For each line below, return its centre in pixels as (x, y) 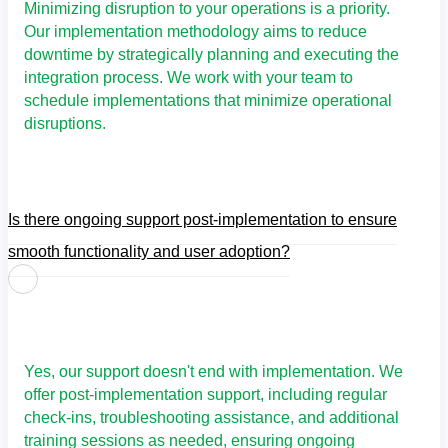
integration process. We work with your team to (188, 78)
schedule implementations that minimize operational (208, 101)
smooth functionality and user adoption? (149, 252)
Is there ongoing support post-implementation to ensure (202, 220)
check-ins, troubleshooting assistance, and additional (211, 417)
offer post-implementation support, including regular (205, 394)
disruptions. (65, 124)
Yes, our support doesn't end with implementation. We (213, 371)
